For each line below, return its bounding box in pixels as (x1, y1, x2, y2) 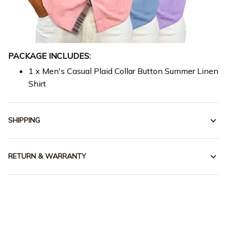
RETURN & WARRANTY (8, 152, 86, 161)
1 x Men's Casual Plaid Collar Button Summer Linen (28, 66, 218, 77)
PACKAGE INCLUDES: (8, 50, 91, 61)
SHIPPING (8, 116, 40, 125)
